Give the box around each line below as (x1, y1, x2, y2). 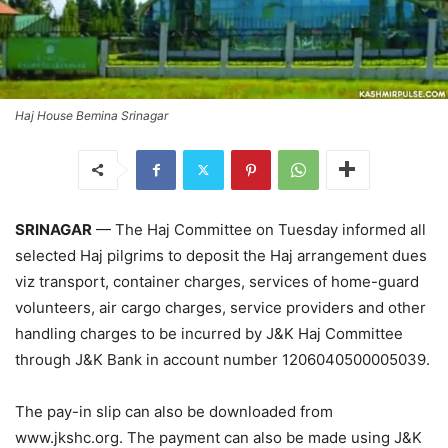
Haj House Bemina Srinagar (15, 107, 168, 123)
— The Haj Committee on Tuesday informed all (92, 219, 426, 239)
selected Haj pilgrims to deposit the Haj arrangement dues (15, 245, 427, 265)
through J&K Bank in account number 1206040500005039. (15, 349, 430, 369)
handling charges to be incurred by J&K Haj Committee (15, 323, 403, 343)
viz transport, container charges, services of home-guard (15, 271, 419, 291)
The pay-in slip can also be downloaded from (15, 401, 333, 421)
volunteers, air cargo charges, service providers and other (15, 297, 426, 317)
